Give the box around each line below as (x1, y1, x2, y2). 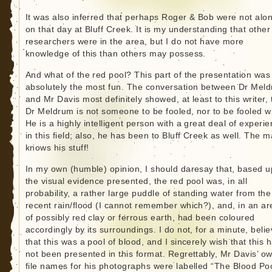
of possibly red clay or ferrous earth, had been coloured (25, 213, 255, 223)
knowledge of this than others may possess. (25, 49, 206, 59)
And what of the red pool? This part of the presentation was (25, 70, 271, 80)
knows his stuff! (25, 143, 89, 153)
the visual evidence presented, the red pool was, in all (25, 177, 248, 186)
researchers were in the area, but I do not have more (25, 37, 244, 47)
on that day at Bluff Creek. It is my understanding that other (25, 25, 271, 35)
